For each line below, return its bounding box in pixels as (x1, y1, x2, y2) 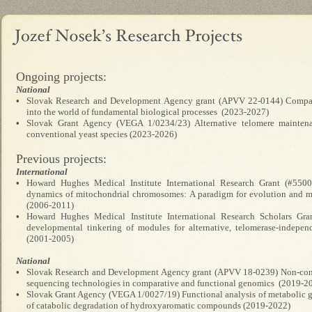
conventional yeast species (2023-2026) (26, 129, 177, 139)
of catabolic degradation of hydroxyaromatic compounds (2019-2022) (26, 300, 290, 311)
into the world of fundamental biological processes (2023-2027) (26, 107, 269, 117)
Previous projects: (16, 152, 107, 166)
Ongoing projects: (16, 70, 107, 84)
